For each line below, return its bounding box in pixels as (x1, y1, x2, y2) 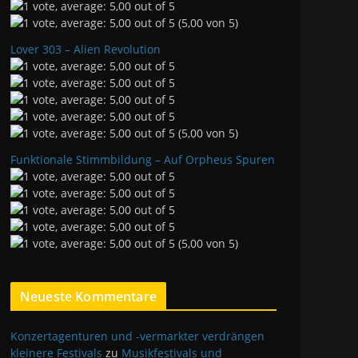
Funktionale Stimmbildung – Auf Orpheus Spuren (10, 152, 275, 167)
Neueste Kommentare (20, 288, 157, 305)
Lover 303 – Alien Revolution (10, 42, 161, 57)
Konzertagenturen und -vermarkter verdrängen (10, 328, 265, 344)
